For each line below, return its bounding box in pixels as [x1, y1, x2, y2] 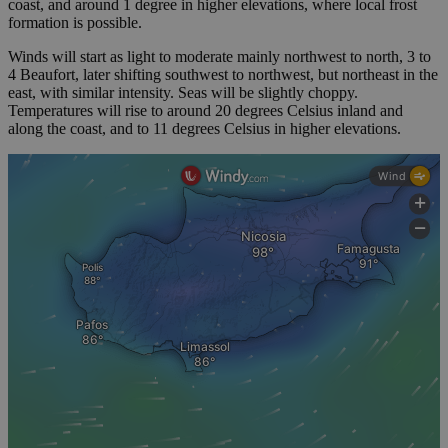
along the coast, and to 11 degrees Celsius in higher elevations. [8, 120, 401, 138]
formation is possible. [8, 14, 142, 32]
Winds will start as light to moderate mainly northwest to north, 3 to [8, 48, 431, 66]
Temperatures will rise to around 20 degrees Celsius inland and [8, 102, 403, 120]
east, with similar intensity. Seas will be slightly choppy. [8, 84, 358, 102]
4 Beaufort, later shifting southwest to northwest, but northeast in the [8, 66, 438, 84]
